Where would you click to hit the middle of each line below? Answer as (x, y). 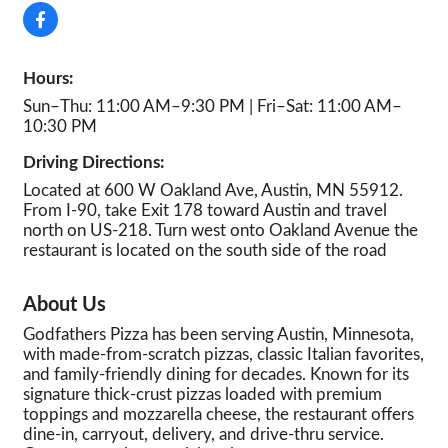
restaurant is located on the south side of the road (205, 250)
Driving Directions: (93, 162)
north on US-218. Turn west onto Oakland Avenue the (220, 230)
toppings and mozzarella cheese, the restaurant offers (218, 414)
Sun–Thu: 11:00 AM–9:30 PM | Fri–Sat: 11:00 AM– (212, 106)
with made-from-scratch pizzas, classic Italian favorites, (223, 354)
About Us (64, 305)
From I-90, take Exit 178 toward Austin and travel (205, 210)
